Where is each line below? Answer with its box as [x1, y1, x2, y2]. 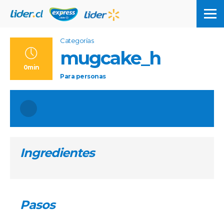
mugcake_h [60, 47, 160, 69]
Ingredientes [20, 145, 94, 160]
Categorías [60, 36, 93, 44]
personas [75, 72, 106, 80]
